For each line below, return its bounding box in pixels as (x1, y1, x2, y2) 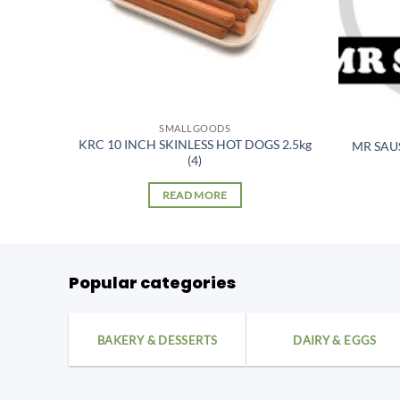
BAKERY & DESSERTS (96, 332, 218, 347)
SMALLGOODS (159, 122, 231, 135)
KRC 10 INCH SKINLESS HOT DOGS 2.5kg (78, 137, 312, 153)
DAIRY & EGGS (293, 332, 377, 347)
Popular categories (69, 271, 236, 294)
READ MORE (162, 189, 228, 202)
